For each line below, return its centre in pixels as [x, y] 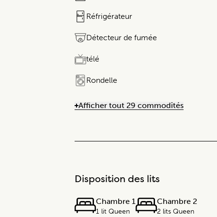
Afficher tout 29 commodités [131, 106]
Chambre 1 [116, 201]
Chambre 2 [177, 201]
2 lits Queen [176, 212]
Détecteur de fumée [122, 38]
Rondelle [102, 80]
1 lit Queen [113, 212]
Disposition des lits [117, 179]
